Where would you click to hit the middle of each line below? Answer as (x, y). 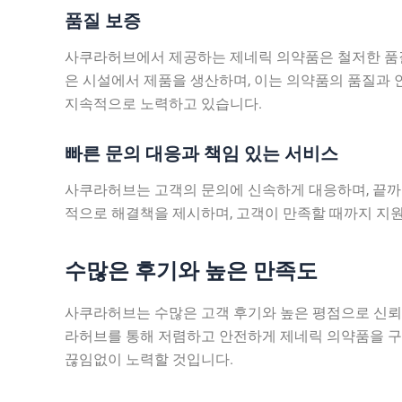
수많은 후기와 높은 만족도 (191, 271)
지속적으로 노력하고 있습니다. (163, 104)
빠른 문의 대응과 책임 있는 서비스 (201, 154)
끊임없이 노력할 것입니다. (149, 359)
